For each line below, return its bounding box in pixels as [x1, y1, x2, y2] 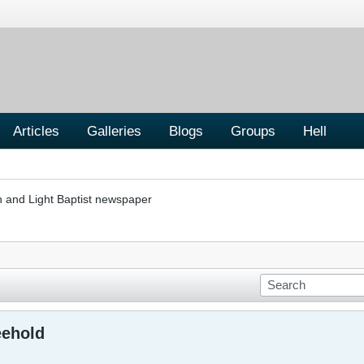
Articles [13, 122, 59, 139]
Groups [231, 122, 275, 139]
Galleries [87, 122, 141, 139]
